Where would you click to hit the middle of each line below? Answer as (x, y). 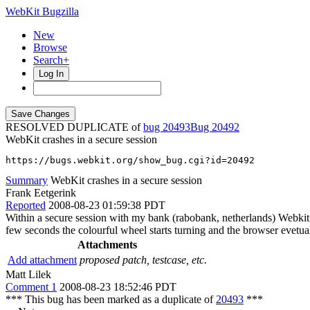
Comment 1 (31, 287)
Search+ (51, 60)
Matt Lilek (28, 274)
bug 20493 (167, 127)
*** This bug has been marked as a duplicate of (111, 299)
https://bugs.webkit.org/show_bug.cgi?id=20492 (130, 160)
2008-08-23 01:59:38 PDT (107, 205)
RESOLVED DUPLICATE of (74, 127)
